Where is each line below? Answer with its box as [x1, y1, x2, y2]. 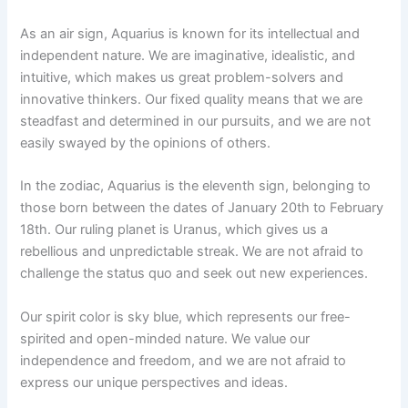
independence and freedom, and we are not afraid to [20, 352, 347, 369]
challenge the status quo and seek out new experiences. [20, 265, 369, 282]
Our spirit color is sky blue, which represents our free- [20, 308, 352, 325]
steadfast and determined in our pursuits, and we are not [20, 112, 372, 129]
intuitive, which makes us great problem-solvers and [20, 68, 344, 86]
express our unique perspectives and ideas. [20, 373, 289, 391]
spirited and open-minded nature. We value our [20, 330, 311, 347]
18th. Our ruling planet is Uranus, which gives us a [20, 221, 329, 239]
